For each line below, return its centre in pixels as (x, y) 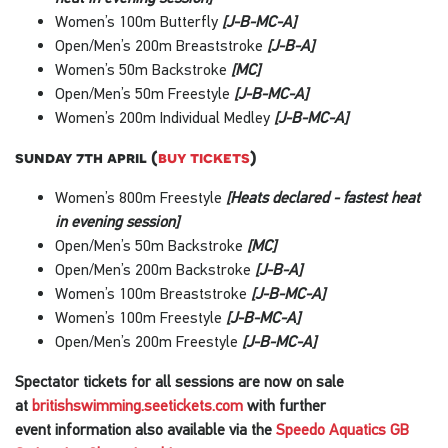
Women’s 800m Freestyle (140, 196)
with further (286, 404)
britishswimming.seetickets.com (137, 404)
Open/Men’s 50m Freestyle (144, 92)
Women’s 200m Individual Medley (164, 116)
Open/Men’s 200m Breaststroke (161, 44)
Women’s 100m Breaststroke (153, 292)
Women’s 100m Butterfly (138, 20)
